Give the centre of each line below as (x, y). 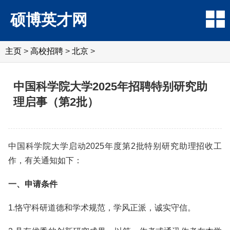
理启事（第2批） (56, 102)
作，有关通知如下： (45, 160)
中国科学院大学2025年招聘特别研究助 (110, 87)
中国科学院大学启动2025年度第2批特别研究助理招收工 (115, 146)
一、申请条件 (33, 184)
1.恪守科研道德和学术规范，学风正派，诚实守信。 (102, 208)
